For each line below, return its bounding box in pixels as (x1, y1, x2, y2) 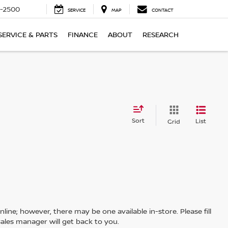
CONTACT (152, 7, 174, 14)
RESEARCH (142, 30, 179, 40)
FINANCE (68, 30, 98, 40)
